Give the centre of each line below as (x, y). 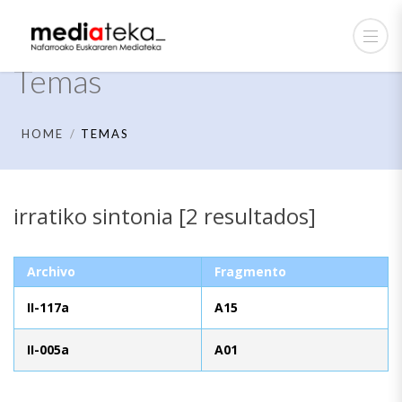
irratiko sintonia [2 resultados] (165, 216)
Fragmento (250, 271)
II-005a (48, 349)
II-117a (48, 307)
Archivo (51, 271)
